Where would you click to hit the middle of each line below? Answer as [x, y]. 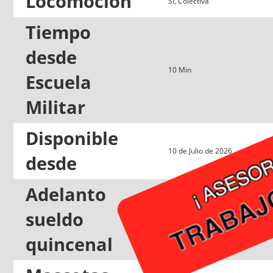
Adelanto [66, 194]
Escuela [58, 82]
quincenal [69, 244]
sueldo [55, 219]
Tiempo [58, 32]
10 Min [180, 69]
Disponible [72, 138]
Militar [55, 107]
